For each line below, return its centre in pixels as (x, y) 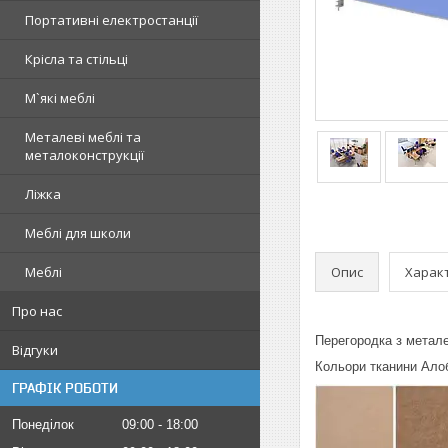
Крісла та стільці (76, 59)
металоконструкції (84, 155)
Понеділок (43, 424)
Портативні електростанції (111, 20)
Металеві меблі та (83, 137)
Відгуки (35, 350)
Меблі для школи (78, 233)
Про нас (37, 311)
